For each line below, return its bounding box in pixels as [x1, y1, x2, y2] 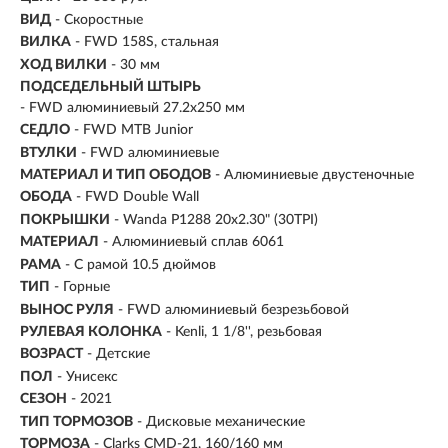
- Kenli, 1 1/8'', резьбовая [166, 325, 322, 339]
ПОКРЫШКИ [20, 212, 110, 227]
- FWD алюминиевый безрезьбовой [118, 302, 349, 317]
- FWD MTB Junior [74, 123, 193, 138]
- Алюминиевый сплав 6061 [103, 235, 284, 250]
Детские [96, 347, 150, 362]
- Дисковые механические [137, 414, 305, 429]
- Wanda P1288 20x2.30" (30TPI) [114, 212, 318, 227]
